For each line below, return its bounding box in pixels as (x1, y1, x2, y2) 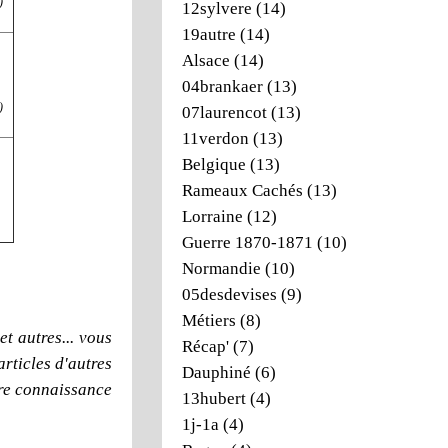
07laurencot (182, 103, 267, 122)
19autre (182, 25, 236, 44)
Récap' (182, 337, 229, 356)
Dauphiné (182, 363, 251, 382)
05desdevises (182, 285, 277, 304)
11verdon (182, 129, 249, 148)
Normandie (182, 259, 261, 278)
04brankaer (182, 77, 263, 96)
